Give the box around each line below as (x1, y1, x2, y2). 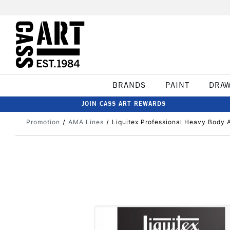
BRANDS (112, 80, 146, 90)
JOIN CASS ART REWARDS (82, 100, 166, 107)
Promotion (26, 118, 60, 126)
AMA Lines (68, 118, 104, 126)
